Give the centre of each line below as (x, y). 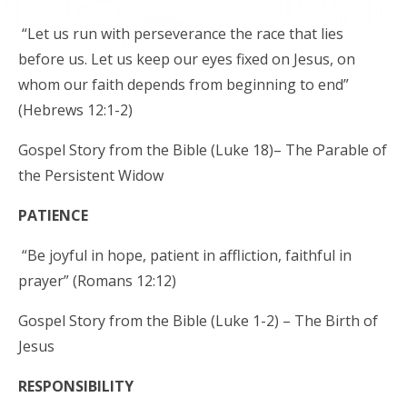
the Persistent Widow (91, 175)
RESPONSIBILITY (78, 386)
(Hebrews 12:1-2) (75, 109)
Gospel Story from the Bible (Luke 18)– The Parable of (203, 149)
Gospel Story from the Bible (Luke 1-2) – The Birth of (198, 320)
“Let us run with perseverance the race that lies (181, 33)
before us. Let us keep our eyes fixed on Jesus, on (187, 59)
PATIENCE (53, 215)
